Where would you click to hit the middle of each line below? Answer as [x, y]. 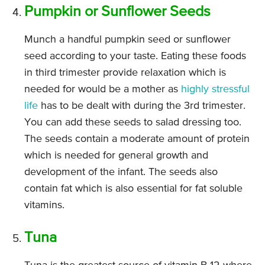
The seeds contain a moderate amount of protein [137, 139]
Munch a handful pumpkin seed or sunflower [127, 40]
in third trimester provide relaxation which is [125, 73]
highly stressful [215, 90]
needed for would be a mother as [103, 90]
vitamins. [44, 206]
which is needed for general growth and [116, 156]
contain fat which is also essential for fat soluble [133, 189]
